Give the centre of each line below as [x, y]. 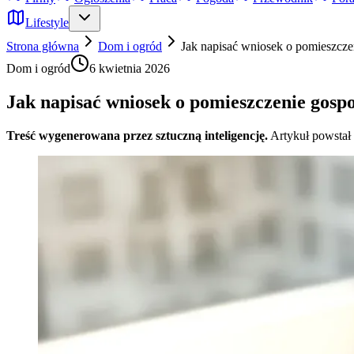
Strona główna [43, 46]
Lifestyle [47, 23]
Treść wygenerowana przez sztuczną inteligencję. [137, 135]
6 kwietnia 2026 [130, 68]
